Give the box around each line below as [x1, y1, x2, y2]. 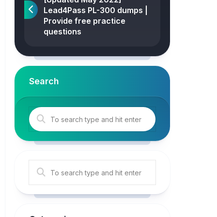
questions [44, 27, 81, 36]
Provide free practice [44, 16, 125, 26]
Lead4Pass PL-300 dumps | [44, 5, 148, 15]
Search [29, 76, 59, 86]
